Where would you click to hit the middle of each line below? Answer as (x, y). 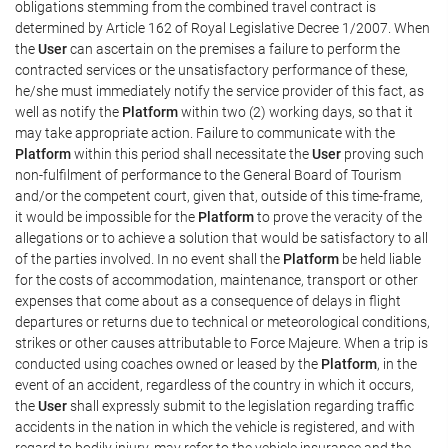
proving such (382, 153)
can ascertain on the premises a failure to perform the (233, 48)
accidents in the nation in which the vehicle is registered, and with (215, 426)
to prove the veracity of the (338, 216)
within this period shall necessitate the (191, 153)
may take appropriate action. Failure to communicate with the (205, 132)
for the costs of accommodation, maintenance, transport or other (216, 279)
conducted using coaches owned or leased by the (168, 363)
